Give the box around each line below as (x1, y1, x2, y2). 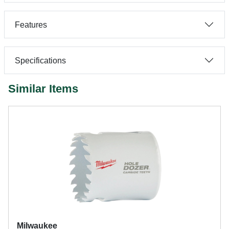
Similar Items (8, 82, 78, 95)
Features (15, 20, 47, 29)
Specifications (15, 56, 66, 65)
